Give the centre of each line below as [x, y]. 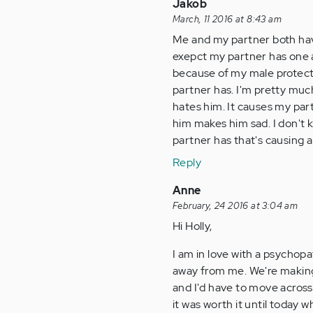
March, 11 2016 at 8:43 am [227, 19]
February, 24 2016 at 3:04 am [235, 205]
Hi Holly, [192, 226]
